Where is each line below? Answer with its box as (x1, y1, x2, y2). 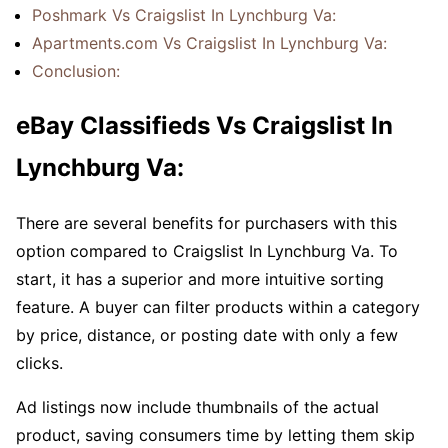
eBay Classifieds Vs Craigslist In (16, 111, 393, 141)
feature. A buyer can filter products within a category (16, 296, 420, 317)
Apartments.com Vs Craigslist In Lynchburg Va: (32, 33, 387, 54)
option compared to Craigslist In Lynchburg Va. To (16, 240, 398, 261)
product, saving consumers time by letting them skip (16, 424, 415, 445)
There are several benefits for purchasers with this (16, 212, 397, 233)
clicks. (16, 352, 63, 373)
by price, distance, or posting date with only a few (16, 324, 398, 345)
